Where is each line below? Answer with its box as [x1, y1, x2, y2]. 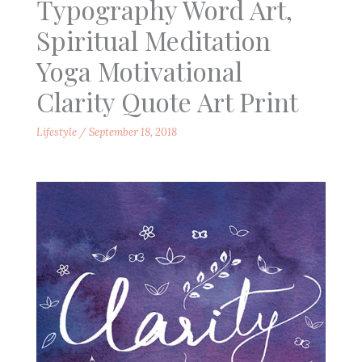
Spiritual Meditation [36, 22, 271, 57]
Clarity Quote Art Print [36, 83, 298, 119]
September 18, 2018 [88, 124, 177, 139]
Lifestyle [36, 124, 77, 139]
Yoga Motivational [36, 53, 242, 88]
